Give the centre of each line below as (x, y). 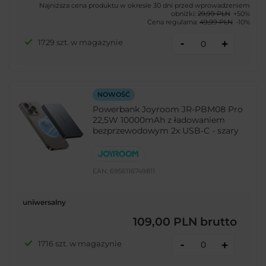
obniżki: (184, 14)
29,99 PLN (214, 14)
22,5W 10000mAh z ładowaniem (159, 120)
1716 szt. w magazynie (80, 243)
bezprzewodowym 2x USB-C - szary (166, 131)
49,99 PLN (216, 22)
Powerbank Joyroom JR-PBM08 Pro (168, 110)
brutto (217, 221)
